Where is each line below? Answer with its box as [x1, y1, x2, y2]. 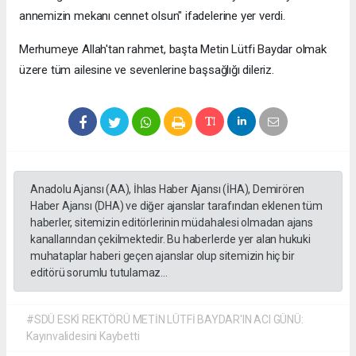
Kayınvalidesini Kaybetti [26, 330, 140, 343]
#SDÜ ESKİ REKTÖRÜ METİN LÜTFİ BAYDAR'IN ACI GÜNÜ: [26, 313, 304, 327]
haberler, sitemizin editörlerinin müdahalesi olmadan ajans [30, 216, 313, 230]
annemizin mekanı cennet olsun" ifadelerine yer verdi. [19, 9, 285, 24]
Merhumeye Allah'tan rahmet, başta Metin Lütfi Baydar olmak [19, 42, 327, 57]
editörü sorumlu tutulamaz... [30, 266, 168, 280]
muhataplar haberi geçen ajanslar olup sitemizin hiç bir [30, 250, 295, 263]
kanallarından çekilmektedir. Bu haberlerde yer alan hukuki [30, 233, 311, 246]
